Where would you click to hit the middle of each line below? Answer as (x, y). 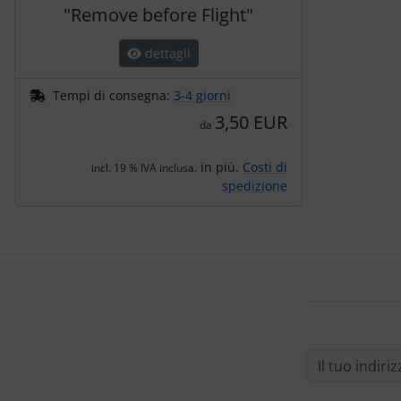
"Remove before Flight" (158, 15)
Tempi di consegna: (113, 95)
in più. (220, 167)
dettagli (166, 53)
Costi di (265, 167)
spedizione (255, 186)
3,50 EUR (251, 122)
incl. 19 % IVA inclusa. (144, 168)
